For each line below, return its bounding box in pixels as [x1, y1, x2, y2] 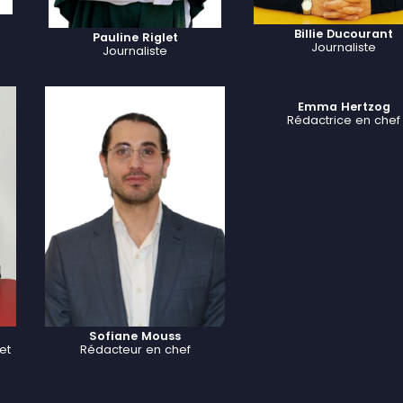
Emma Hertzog [297, 99, 390, 115]
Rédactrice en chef [287, 112, 400, 129]
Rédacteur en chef [79, 342, 191, 358]
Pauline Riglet [92, 30, 178, 46]
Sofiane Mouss [89, 328, 181, 345]
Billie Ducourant [294, 25, 393, 41]
